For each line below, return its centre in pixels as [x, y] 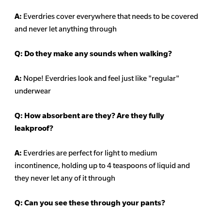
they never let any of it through [65, 178]
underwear [33, 91]
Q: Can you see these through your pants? [90, 203]
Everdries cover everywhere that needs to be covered [111, 16]
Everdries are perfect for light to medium [90, 153]
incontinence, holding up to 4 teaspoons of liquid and [102, 166]
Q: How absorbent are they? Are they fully [89, 116]
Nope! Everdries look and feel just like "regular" [101, 78]
